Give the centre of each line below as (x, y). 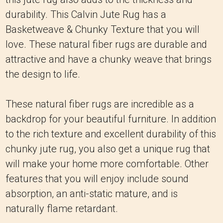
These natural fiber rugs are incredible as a (100, 104)
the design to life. (43, 74)
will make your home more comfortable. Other (107, 164)
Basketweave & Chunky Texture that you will (103, 29)
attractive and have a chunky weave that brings (109, 59)
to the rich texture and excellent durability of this (111, 134)
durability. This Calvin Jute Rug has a (86, 14)
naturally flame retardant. (62, 209)
